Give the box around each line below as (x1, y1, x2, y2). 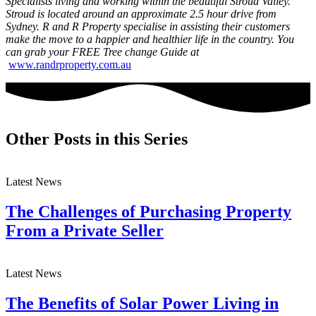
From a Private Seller (6, 221, 164, 240)
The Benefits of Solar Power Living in (6, 293, 279, 312)
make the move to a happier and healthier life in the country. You (6, 32, 294, 45)
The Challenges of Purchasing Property (6, 202, 291, 221)
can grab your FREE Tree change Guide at (6, 45, 199, 58)
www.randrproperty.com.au (8, 58, 131, 71)
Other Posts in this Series (6, 129, 188, 148)
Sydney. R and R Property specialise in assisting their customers (6, 20, 290, 32)
